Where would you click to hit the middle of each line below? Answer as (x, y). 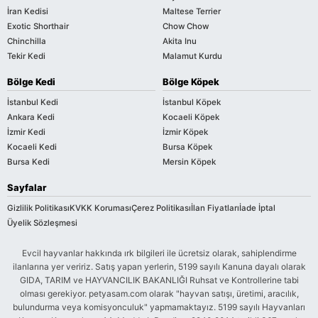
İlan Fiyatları (215, 208)
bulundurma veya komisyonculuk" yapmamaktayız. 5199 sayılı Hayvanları (159, 307)
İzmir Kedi (26, 132)
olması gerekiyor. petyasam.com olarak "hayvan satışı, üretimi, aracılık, (159, 293)
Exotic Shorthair (38, 26)
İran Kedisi (28, 11)
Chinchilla (27, 41)
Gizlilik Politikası (38, 208)
